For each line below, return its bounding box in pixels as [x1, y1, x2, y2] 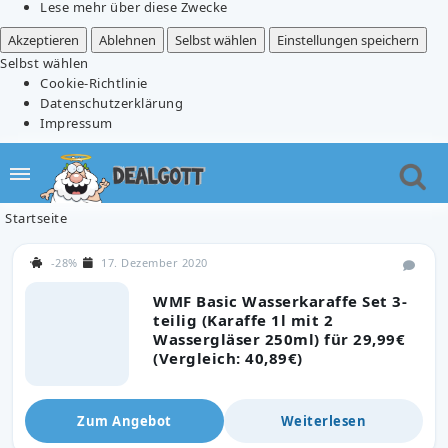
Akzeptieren [8, 30, 79, 49]
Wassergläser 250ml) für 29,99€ [153, 328, 405, 349]
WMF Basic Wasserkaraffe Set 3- [153, 290, 407, 311]
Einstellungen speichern [276, 30, 419, 49]
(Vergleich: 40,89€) [153, 347, 303, 368]
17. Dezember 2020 [101, 254, 208, 270]
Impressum [40, 113, 113, 132]
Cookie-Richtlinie [40, 73, 148, 92]
